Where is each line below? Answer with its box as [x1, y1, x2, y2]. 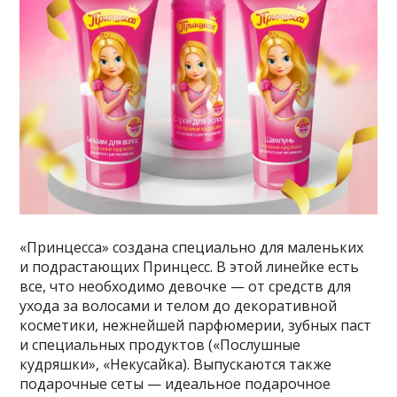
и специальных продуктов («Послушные [19, 334, 301, 354]
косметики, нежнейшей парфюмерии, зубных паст [19, 315, 372, 335]
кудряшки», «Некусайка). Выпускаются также [19, 354, 332, 374]
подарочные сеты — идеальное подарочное [19, 373, 331, 393]
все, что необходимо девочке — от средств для [19, 276, 352, 296]
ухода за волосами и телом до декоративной [19, 295, 338, 315]
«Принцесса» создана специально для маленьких [19, 237, 364, 257]
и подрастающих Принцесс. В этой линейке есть [19, 256, 360, 276]
